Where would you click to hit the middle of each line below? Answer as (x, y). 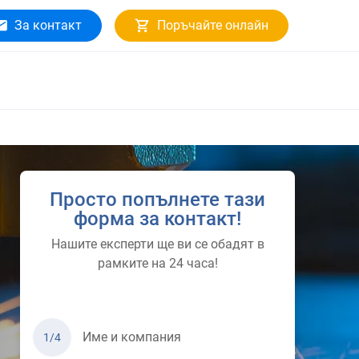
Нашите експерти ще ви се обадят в (157, 244)
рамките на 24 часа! (157, 263)
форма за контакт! (157, 219)
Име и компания (132, 337)
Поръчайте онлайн (213, 25)
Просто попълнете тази (157, 200)
